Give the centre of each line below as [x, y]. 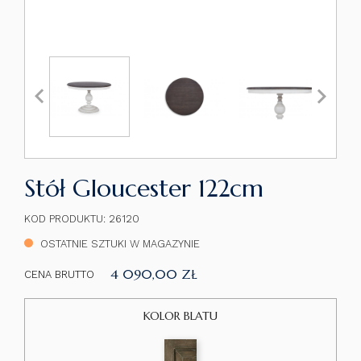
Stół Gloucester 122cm [144, 188]
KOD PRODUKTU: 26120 [82, 219]
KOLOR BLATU [180, 316]
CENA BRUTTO [59, 274]
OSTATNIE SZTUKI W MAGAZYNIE [118, 244]
